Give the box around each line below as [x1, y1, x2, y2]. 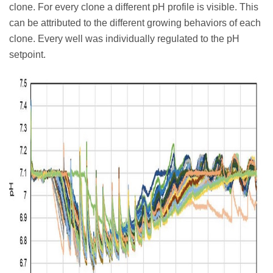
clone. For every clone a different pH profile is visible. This [9, 1, 258, 12]
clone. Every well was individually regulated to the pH [9, 33, 239, 44]
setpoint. [9, 49, 46, 60]
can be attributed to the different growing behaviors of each [9, 17, 261, 28]
